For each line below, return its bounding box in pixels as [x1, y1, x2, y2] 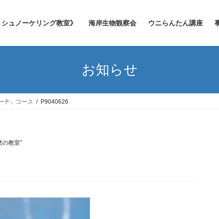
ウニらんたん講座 [148, 19, 203, 27]
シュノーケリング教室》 [1, 19, 77, 27]
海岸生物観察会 [88, 19, 136, 27]
